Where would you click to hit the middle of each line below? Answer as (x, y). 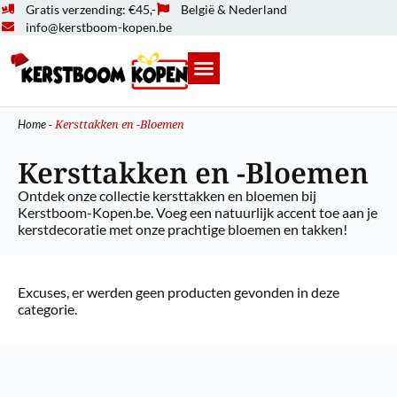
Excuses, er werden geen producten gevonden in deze (179, 292)
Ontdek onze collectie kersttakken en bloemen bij (167, 195)
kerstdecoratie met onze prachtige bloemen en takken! (183, 229)
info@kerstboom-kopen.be (98, 27)
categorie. (47, 309)
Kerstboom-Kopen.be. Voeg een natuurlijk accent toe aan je (198, 212)
